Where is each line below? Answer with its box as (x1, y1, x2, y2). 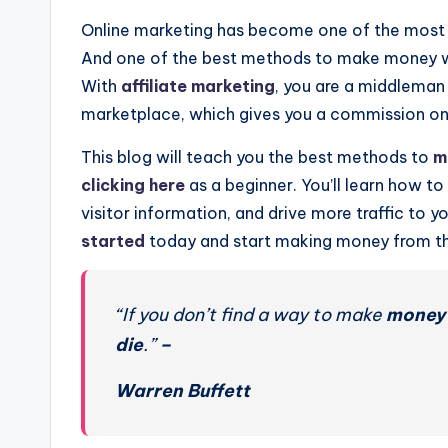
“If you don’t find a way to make (115, 302, 386, 326)
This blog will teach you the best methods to (81, 146, 433, 167)
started (81, 230, 145, 251)
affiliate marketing (121, 75, 275, 96)
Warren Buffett (115, 378, 250, 402)
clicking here (81, 174, 185, 195)
